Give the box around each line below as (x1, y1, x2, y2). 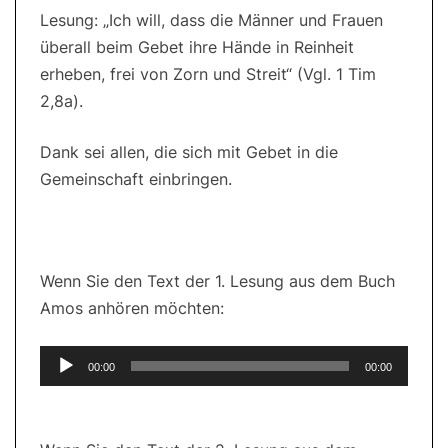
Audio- (39, 348, 90, 369)
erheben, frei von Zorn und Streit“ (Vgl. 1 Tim (40, 64, 376, 85)
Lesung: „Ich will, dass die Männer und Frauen (40, 10, 383, 31)
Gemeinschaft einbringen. (40, 169, 232, 190)
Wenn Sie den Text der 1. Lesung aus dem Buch (40, 271, 395, 292)
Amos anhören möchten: (40, 298, 224, 319)
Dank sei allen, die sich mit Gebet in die (40, 142, 338, 163)
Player (39, 375, 86, 396)
